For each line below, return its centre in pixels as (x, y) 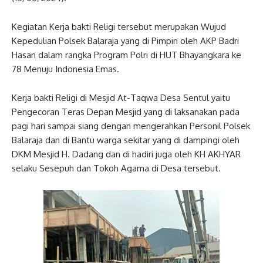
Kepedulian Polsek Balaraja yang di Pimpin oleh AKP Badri (125, 41)
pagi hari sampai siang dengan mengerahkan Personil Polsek (131, 126)
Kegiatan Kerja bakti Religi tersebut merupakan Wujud (119, 27)
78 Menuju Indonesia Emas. (65, 69)
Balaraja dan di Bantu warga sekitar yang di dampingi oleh (126, 140)
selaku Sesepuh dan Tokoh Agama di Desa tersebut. (116, 168)
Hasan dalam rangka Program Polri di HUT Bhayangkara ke (127, 55)
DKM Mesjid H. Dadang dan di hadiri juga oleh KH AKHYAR (126, 154)
